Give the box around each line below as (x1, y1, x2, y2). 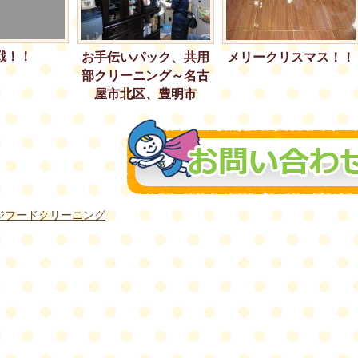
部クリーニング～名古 (82, 68, 209, 82)
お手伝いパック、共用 (82, 50, 209, 64)
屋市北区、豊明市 (94, 86, 197, 101)
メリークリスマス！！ (227, 50, 355, 64)
